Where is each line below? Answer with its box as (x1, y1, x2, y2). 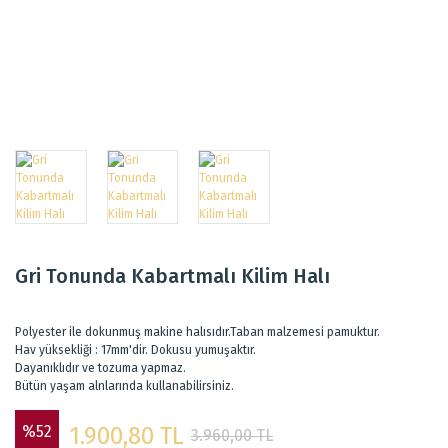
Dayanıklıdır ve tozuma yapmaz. (15, 360, 186, 375)
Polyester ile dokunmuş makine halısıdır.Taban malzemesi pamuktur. (15, 324, 380, 339)
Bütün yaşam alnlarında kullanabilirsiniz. (15, 378, 234, 393)
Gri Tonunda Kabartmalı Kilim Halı (15, 263, 330, 288)
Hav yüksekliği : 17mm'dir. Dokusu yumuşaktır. (15, 342, 256, 357)
